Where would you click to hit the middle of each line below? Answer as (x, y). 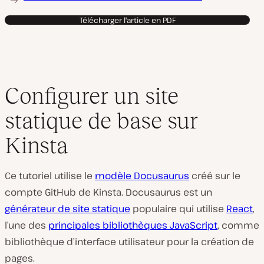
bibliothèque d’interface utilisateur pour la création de (129, 242)
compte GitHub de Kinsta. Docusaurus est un (108, 192)
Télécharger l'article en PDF (127, 20)
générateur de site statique (67, 209)
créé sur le (215, 176)
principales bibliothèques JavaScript (133, 225)
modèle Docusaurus (142, 176)
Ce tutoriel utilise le (50, 176)
